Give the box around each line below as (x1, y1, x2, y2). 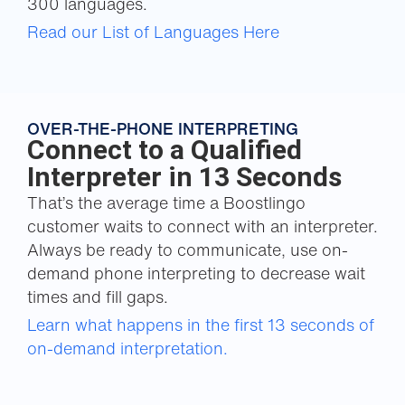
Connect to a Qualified (27, 133, 302, 165)
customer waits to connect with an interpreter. (27, 213, 378, 238)
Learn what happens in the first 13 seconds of (27, 312, 374, 336)
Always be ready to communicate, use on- (27, 237, 348, 261)
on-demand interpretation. (27, 335, 228, 360)
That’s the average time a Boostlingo (27, 190, 306, 214)
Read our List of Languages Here (27, 19, 279, 43)
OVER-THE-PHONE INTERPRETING (27, 116, 298, 140)
